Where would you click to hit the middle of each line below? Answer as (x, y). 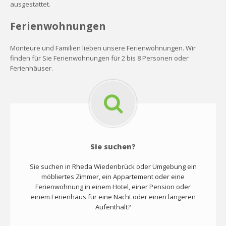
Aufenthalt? (113, 207)
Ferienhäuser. (32, 68)
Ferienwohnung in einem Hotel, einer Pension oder (113, 186)
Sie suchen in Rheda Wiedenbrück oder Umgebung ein (113, 166)
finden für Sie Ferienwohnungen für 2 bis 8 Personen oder (99, 58)
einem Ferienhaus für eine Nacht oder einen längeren (113, 196)
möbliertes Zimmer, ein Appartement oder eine (113, 176)
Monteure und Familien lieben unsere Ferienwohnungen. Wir (103, 48)
